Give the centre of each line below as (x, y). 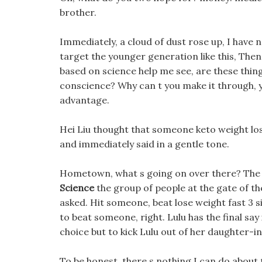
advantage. (85, 100)
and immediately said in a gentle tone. (144, 144)
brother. (78, 12)
